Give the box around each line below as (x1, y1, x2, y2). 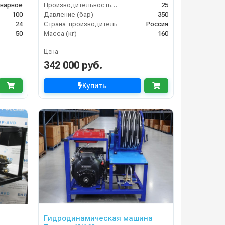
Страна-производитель (43, 20, 118, 28)
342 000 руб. (43, 59, 102, 71)
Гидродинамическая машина (43, 213, 153, 223)
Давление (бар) (43, 10, 93, 18)
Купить (82, 82, 107, 90)
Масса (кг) (43, 29, 77, 37)
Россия (146, 20, 168, 28)
